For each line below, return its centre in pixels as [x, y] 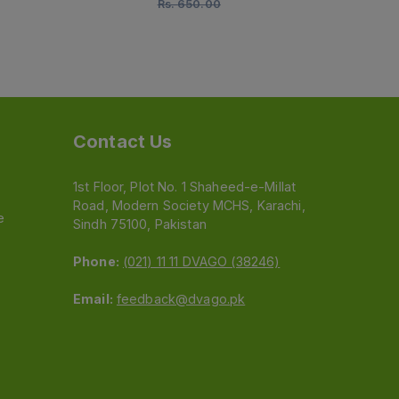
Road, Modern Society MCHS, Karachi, [189, 206]
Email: [93, 299]
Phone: [96, 262]
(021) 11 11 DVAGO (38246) [201, 262]
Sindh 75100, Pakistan [140, 224]
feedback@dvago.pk [181, 299]
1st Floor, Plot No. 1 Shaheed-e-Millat [185, 187]
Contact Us [123, 142]
